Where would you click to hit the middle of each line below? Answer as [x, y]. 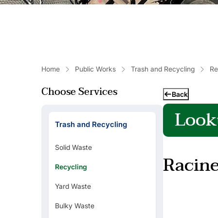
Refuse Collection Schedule [52, 163]
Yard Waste [73, 186]
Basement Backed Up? [45, 197]
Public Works [95, 69]
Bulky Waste [74, 205]
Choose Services [79, 92]
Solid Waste [73, 147]
